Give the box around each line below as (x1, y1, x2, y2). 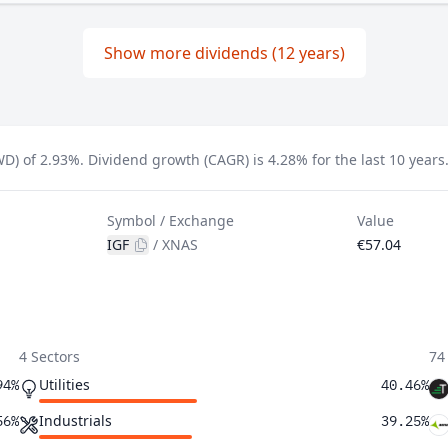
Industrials (38, 411, 112, 430)
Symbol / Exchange (107, 211, 235, 230)
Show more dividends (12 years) (103, 42, 345, 64)
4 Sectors (18, 347, 80, 366)
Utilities (38, 375, 90, 394)
